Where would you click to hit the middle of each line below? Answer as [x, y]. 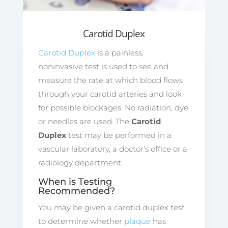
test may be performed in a [119, 135]
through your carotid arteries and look [110, 94]
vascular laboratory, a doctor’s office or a [112, 149]
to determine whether [81, 221]
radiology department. [80, 162]
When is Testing [75, 181]
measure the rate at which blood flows [110, 80]
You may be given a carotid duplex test [111, 207]
